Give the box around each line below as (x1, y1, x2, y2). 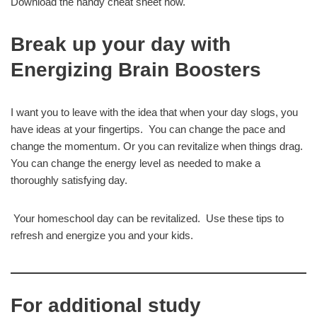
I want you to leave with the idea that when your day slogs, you (11, 106, 298, 119)
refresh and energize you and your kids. (11, 229, 193, 242)
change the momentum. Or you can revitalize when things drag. (11, 140, 303, 153)
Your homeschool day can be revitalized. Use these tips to (11, 212, 284, 225)
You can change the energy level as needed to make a (11, 157, 260, 170)
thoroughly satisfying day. (11, 174, 127, 187)
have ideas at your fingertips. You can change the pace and (11, 123, 285, 136)
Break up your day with (11, 33, 231, 56)
